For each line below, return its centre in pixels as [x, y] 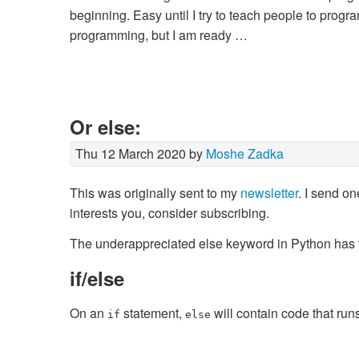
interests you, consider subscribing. [169, 213]
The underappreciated [134, 243]
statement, [153, 313]
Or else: [105, 127]
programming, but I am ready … [159, 35]
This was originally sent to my [155, 193]
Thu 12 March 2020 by [141, 154]
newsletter [269, 193]
